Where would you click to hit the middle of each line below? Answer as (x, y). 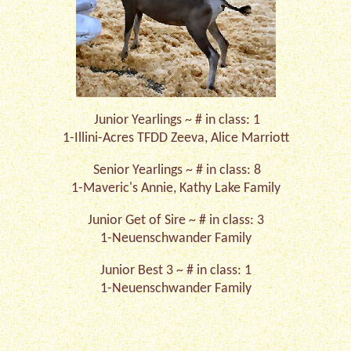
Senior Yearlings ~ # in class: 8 (175, 170)
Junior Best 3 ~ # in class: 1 (175, 271)
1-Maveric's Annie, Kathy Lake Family (175, 188)
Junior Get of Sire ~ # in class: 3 (175, 221)
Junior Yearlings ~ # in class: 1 (175, 120)
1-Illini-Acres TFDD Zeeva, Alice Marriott (175, 138)
